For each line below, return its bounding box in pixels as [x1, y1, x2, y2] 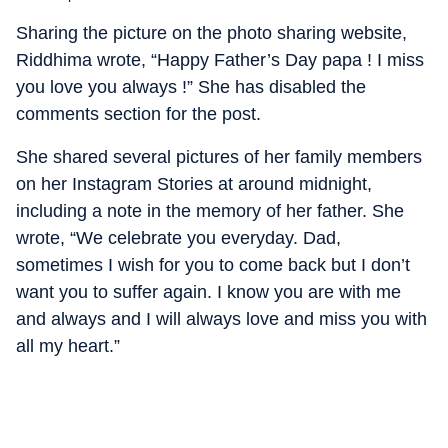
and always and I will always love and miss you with [16, 308, 427, 329]
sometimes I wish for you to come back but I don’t [16, 254, 410, 275]
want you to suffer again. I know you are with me [16, 281, 401, 302]
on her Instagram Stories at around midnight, [16, 173, 372, 194]
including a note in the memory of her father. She [16, 200, 404, 221]
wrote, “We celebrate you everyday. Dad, [16, 227, 341, 248]
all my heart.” [16, 335, 120, 356]
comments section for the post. [16, 103, 261, 124]
